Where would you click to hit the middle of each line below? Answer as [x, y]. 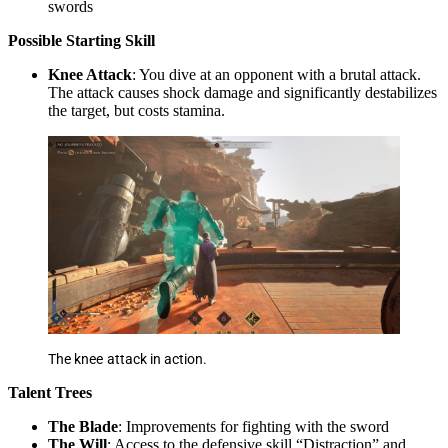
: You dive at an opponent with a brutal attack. [276, 74]
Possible [35, 40]
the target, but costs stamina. [136, 110]
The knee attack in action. [128, 359]
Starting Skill [110, 40]
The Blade [83, 426]
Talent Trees [50, 392]
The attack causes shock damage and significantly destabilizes [242, 92]
